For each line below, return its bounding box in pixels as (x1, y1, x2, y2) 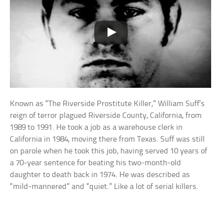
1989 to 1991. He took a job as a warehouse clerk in (10, 123, 183, 132)
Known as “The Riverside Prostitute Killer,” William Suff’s (10, 99, 205, 108)
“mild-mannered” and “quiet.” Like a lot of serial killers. (10, 182, 199, 191)
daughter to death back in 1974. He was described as (10, 170, 190, 179)
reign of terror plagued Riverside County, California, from (10, 111, 202, 120)
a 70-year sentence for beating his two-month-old (10, 158, 182, 167)
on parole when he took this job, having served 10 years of (10, 147, 208, 155)
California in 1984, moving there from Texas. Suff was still (10, 135, 205, 144)
